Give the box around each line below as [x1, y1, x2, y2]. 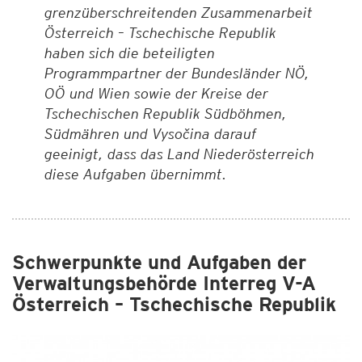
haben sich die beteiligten [44, 44, 215, 61]
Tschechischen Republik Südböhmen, [44, 105, 287, 122]
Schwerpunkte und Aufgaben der [12, 250, 306, 274]
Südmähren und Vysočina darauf [44, 125, 256, 142]
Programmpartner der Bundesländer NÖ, [44, 65, 309, 82]
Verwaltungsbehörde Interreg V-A [12, 271, 316, 295]
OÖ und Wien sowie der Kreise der [44, 85, 268, 102]
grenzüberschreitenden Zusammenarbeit [44, 4, 313, 21]
